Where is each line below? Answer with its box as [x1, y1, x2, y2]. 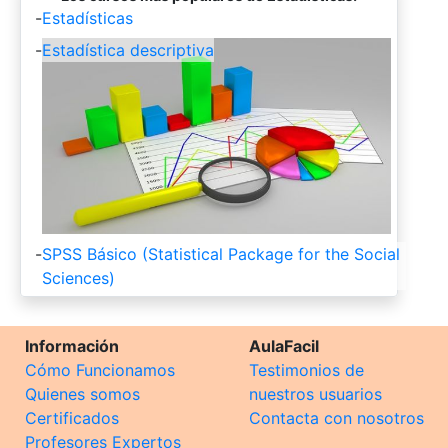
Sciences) [42, 268, 115, 289]
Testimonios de [249, 360, 364, 381]
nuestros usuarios [249, 384, 382, 405]
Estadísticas [42, 7, 133, 28]
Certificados [25, 408, 119, 429]
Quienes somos [25, 384, 140, 405]
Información [25, 336, 119, 357]
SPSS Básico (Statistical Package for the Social [42, 244, 400, 265]
